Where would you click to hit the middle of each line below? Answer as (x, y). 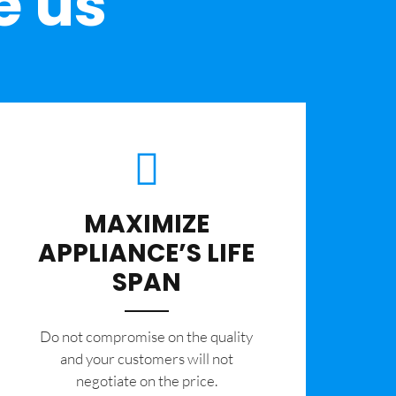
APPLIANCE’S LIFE (147, 254)
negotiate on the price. (146, 381)
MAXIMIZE (146, 225)
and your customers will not (146, 359)
